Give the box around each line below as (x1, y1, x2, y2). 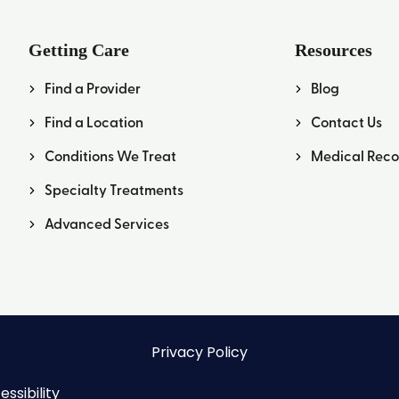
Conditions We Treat (45, 145, 177, 167)
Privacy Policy (151, 342, 248, 363)
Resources (295, 40, 373, 61)
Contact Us (311, 111, 383, 133)
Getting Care (28, 40, 130, 61)
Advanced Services (45, 213, 170, 234)
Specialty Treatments (45, 179, 184, 200)
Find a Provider (45, 77, 142, 99)
